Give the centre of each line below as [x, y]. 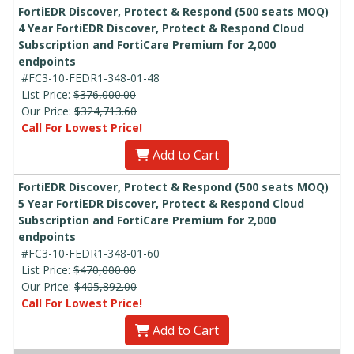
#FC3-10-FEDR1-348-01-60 [90, 254]
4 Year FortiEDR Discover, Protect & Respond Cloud [161, 28]
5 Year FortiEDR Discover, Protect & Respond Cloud [161, 204]
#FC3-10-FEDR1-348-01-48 [90, 78]
